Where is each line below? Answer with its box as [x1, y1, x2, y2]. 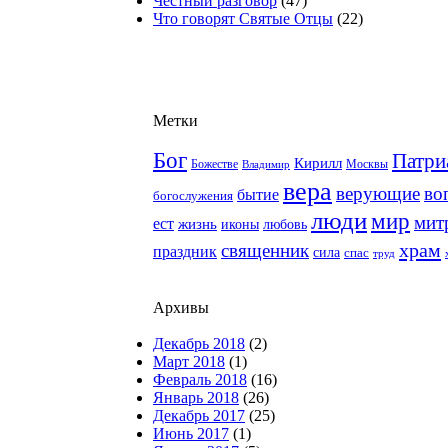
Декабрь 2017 [153, 407, 245, 424]
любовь [263, 216, 307, 232]
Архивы [153, 299, 209, 316]
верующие [336, 183, 420, 204]
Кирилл [294, 155, 342, 171]
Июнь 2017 [153, 425, 229, 442]
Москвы [346, 157, 388, 171]
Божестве [191, 158, 238, 171]
